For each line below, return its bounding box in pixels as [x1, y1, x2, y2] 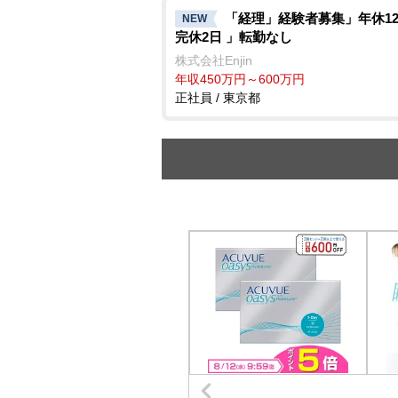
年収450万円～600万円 [175, 72, 305, 87]
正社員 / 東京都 [175, 91, 260, 106]
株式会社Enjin [175, 53, 252, 68]
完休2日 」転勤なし [175, 29, 292, 45]
